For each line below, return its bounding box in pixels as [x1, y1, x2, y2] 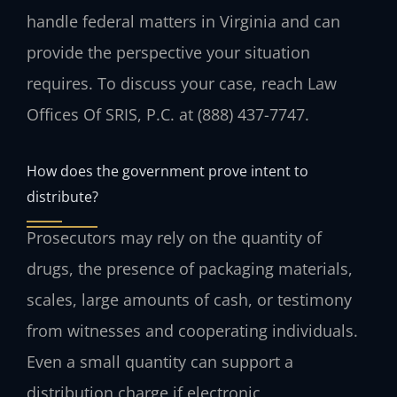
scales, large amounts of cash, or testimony [27, 289, 352, 311]
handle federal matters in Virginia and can [27, 10, 340, 32]
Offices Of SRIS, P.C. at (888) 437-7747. [27, 103, 309, 125]
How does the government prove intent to [27, 160, 308, 182]
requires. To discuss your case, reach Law [27, 72, 337, 94]
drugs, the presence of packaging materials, [27, 258, 353, 280]
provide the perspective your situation [27, 41, 310, 63]
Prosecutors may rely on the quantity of [27, 227, 322, 249]
